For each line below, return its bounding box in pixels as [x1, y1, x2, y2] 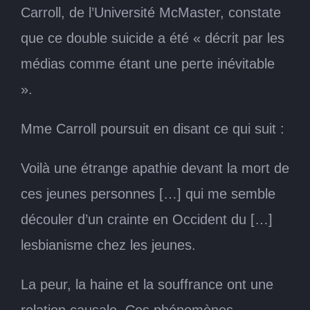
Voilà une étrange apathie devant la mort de [21, 160, 289, 176]
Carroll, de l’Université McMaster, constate [21, 4, 281, 20]
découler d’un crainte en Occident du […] [21, 211, 273, 227]
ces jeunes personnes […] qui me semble [21, 185, 275, 201]
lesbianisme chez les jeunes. [21, 237, 196, 253]
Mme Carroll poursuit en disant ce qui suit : [21, 120, 284, 136]
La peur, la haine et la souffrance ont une [21, 276, 273, 292]
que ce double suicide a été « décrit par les [21, 30, 284, 46]
